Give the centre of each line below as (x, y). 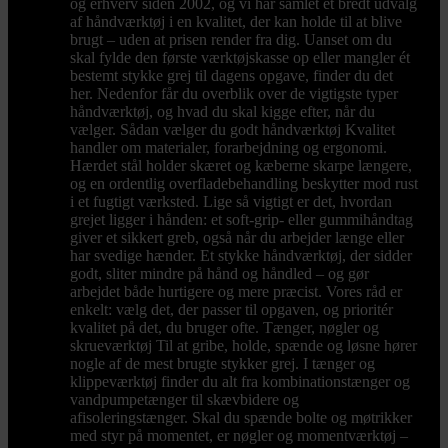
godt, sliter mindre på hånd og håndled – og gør (219, 274)
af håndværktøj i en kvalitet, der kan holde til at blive (236, 22)
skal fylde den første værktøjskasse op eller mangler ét (240, 58)
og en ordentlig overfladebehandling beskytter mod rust (244, 184)
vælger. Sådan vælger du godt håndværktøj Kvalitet (232, 130)
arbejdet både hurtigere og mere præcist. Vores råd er (236, 292)
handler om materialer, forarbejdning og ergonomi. (228, 148)
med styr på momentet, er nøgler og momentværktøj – (239, 436)
